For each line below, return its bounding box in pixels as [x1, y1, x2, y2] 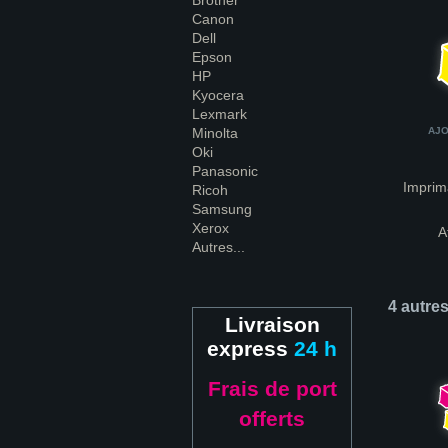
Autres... [192, 239, 245, 255]
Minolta [192, 125, 238, 141]
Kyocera [192, 87, 244, 103]
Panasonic [192, 163, 258, 179]
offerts [239, 407, 305, 430]
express [207, 337, 294, 360]
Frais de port [207, 377, 337, 400]
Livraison [224, 313, 320, 336]
